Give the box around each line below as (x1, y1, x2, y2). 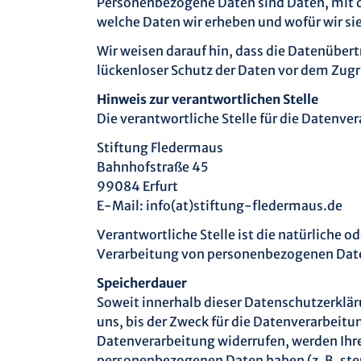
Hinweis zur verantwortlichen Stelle (97, 91, 318, 107)
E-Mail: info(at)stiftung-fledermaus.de (97, 197, 342, 214)
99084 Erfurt (97, 178, 178, 194)
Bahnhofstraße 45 (97, 159, 209, 175)
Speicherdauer (97, 275, 187, 291)
